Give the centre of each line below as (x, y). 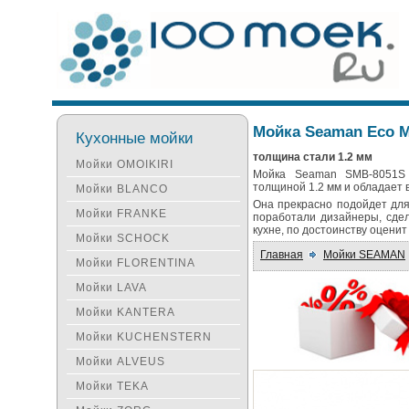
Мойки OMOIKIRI (125, 164)
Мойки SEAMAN (364, 254)
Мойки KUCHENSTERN (144, 337)
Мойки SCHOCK (123, 238)
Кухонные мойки (135, 138)
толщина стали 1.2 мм (313, 157)
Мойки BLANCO (122, 189)
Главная (282, 254)
